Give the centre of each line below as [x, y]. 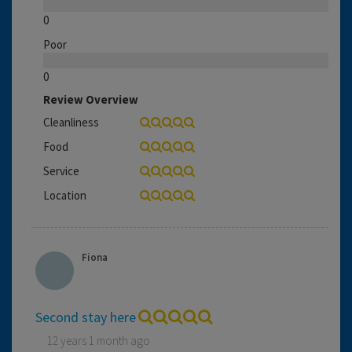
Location [65, 195]
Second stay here [86, 317]
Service [61, 170]
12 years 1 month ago [99, 340]
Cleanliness [71, 122]
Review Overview [91, 99]
